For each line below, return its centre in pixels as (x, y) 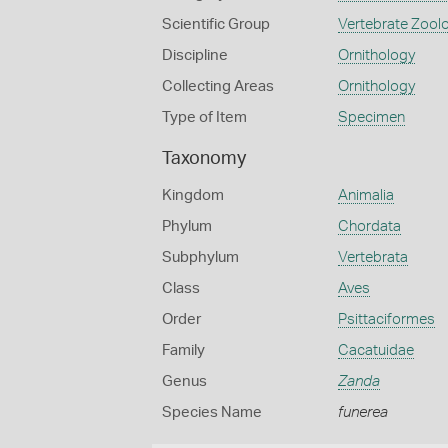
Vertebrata (372, 257)
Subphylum (200, 257)
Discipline (195, 55)
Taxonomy (204, 159)
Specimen (371, 117)
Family (183, 350)
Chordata (369, 226)
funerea (362, 412)
